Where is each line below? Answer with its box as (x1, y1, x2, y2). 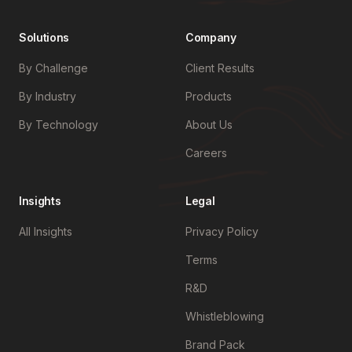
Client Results (185, 61, 255, 75)
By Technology (19, 118, 98, 132)
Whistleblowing (185, 310, 264, 324)
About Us (185, 118, 233, 132)
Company (185, 31, 236, 45)
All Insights (19, 225, 72, 239)
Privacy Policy (185, 225, 258, 239)
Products (185, 90, 232, 104)
